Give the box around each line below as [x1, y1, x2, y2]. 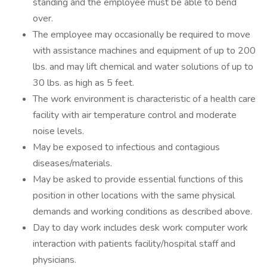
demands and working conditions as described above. [33, 205, 252, 218]
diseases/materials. [33, 157, 112, 170]
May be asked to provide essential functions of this [33, 173, 243, 186]
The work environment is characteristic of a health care [33, 92, 256, 105]
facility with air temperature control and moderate [33, 108, 237, 122]
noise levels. [33, 125, 84, 138]
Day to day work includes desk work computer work [33, 221, 248, 234]
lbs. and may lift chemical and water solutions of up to [33, 60, 253, 73]
